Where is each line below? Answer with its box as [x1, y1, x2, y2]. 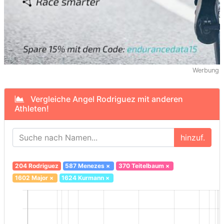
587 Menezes [65, 162, 105, 170]
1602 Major [14, 174, 48, 182]
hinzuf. [180, 132, 205, 143]
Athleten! [14, 103, 49, 114]
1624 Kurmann [61, 174, 104, 182]
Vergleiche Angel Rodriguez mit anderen [24, 94, 183, 104]
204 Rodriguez [14, 162, 58, 170]
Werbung [192, 66, 219, 74]
